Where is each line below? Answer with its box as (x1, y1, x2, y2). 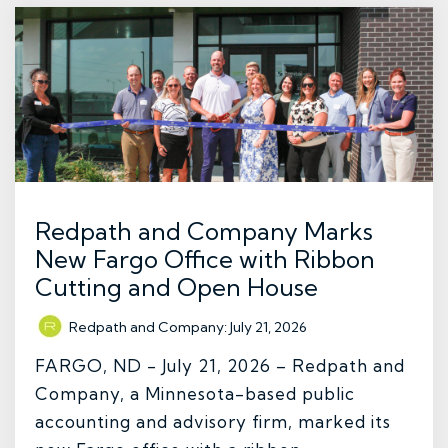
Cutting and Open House (35, 272, 318, 303)
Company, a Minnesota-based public (35, 383, 355, 405)
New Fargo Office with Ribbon (35, 244, 375, 275)
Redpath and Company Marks (35, 216, 373, 247)
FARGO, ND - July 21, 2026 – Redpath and (35, 355, 405, 377)
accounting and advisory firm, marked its (35, 411, 391, 433)
